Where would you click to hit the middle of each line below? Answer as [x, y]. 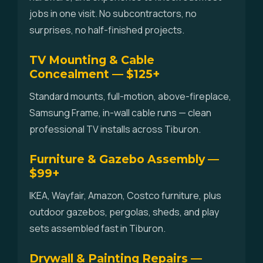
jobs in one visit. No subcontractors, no [113, 14]
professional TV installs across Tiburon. [115, 129]
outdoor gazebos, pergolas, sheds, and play [124, 212]
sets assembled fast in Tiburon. [97, 228]
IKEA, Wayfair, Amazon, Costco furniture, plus [125, 195]
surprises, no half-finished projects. [107, 30]
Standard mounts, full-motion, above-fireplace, [130, 96]
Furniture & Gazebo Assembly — [124, 159]
